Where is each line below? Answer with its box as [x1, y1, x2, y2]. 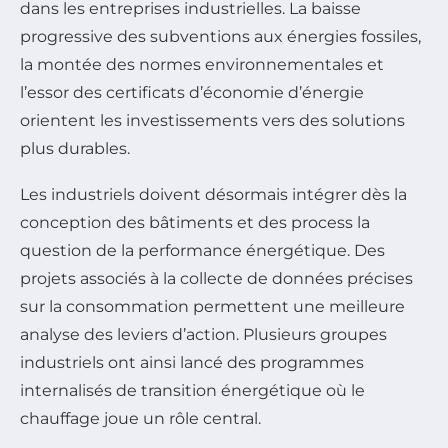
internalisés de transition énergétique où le [20, 381, 365, 401]
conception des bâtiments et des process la [20, 213, 370, 233]
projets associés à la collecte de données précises [20, 269, 413, 289]
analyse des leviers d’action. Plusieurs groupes [20, 325, 387, 345]
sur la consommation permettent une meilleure [20, 297, 405, 317]
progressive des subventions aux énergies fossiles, [20, 27, 421, 47]
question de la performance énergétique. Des [20, 241, 385, 261]
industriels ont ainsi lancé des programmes [20, 353, 364, 373]
